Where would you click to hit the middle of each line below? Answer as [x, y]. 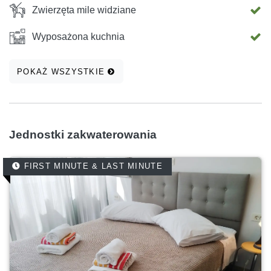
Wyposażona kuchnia [78, 37]
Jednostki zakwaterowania [83, 135]
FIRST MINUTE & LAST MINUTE [92, 166]
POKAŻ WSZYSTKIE [63, 71]
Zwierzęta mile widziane [84, 10]
